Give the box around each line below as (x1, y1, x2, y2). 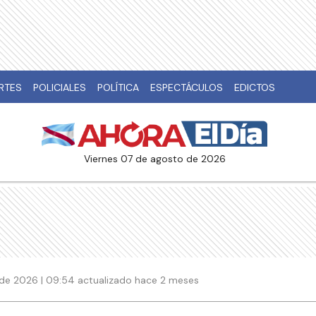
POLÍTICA (97, 81, 139, 94)
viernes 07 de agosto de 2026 (90, 152, 226, 166)
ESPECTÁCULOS (150, 81, 223, 94)
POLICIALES (33, 81, 86, 94)
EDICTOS (234, 81, 275, 94)
